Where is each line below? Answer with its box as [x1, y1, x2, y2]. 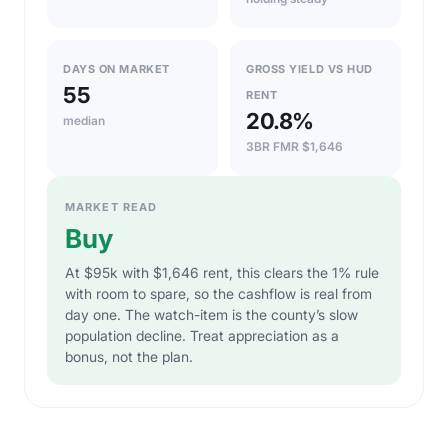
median [63, 112, 105, 128]
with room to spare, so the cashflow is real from [65, 284, 372, 302]
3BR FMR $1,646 [246, 138, 343, 154]
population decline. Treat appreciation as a [65, 326, 339, 344]
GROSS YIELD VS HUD [246, 61, 373, 76]
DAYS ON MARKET [63, 61, 170, 76]
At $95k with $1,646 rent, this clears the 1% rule [65, 263, 379, 281]
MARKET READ [65, 199, 158, 214]
